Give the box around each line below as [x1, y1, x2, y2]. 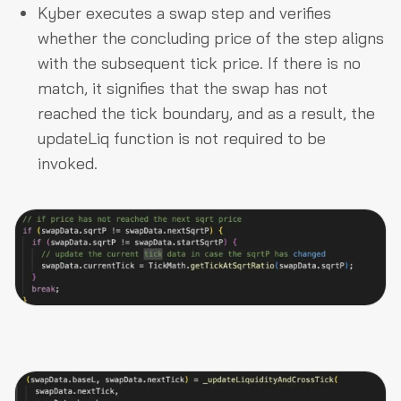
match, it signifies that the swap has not [38, 77, 328, 98]
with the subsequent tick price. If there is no [38, 52, 361, 73]
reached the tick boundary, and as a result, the [38, 102, 375, 124]
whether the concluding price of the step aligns [38, 27, 384, 48]
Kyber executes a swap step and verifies [38, 2, 331, 23]
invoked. [38, 152, 98, 174]
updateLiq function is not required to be [38, 127, 326, 149]
